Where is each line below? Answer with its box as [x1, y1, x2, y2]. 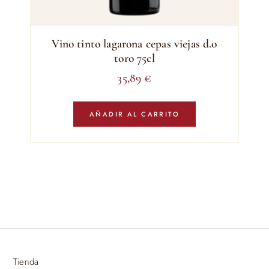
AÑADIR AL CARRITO [89, 109, 180, 119]
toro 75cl [114, 51, 155, 65]
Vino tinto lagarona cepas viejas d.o [52, 37, 217, 51]
